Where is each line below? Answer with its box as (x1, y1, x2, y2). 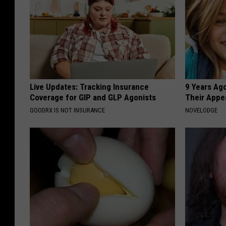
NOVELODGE (185, 106, 218, 115)
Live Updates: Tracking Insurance (30, 82, 149, 92)
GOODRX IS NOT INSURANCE (30, 106, 105, 115)
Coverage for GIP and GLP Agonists (30, 92, 156, 103)
